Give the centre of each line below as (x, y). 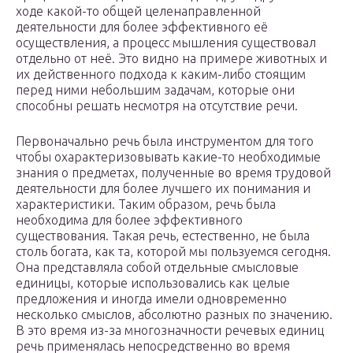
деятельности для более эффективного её (142, 27)
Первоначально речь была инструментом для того (165, 141)
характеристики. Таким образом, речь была (146, 204)
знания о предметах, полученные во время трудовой (173, 173)
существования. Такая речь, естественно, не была (163, 236)
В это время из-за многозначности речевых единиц (170, 331)
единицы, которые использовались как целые (153, 283)
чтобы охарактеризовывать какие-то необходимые (168, 157)
